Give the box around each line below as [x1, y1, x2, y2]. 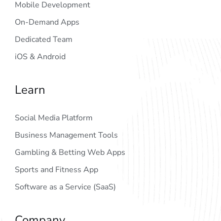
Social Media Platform [15, 112, 93, 124]
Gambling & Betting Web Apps [15, 147, 125, 158]
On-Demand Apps [15, 17, 79, 28]
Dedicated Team [15, 34, 73, 45]
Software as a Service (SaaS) [15, 182, 116, 193]
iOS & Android [15, 51, 66, 63]
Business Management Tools [15, 130, 118, 141]
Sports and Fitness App [15, 164, 98, 176]
